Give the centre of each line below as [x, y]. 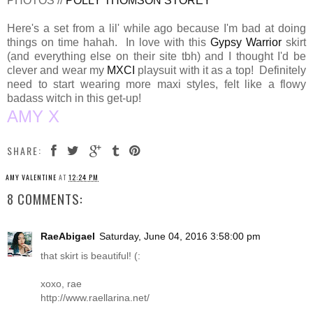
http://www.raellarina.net [94, 298]
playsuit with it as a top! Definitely [220, 70]
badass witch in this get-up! [74, 98]
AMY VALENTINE [31, 177]
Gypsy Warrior [246, 42]
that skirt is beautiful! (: [90, 256]
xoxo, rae [61, 284]
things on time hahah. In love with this [109, 42]
